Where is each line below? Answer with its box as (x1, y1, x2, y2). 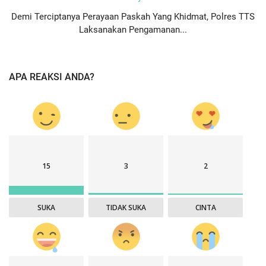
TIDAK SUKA (106, 202, 147, 213)
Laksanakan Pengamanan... (79, 24, 187, 36)
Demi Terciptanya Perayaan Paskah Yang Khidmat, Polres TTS (11, 11, 255, 23)
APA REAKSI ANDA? (9, 71, 94, 83)
